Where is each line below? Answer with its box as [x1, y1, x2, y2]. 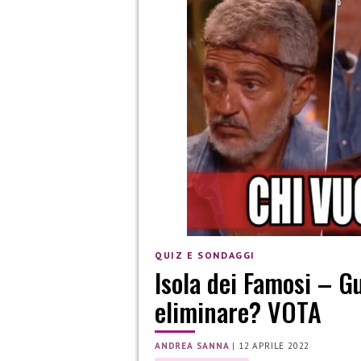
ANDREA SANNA [155, 340, 230, 352]
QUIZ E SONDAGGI [155, 248, 255, 261]
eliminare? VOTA [155, 293, 322, 331]
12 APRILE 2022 [239, 340, 310, 352]
